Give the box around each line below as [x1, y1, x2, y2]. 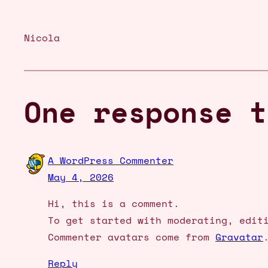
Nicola [24, 30, 60, 45]
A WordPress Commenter [48, 153, 173, 167]
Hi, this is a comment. [48, 196, 179, 211]
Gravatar [215, 229, 263, 244]
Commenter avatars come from [48, 229, 215, 244]
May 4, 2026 [48, 169, 114, 184]
